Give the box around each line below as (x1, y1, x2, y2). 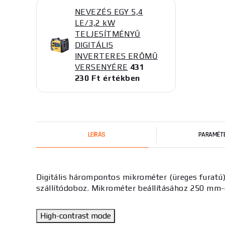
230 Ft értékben (75, 73, 140, 83)
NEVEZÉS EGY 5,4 (75, 7, 143, 17)
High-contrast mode (40, 211, 111, 220)
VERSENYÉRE (75, 62, 128, 72)
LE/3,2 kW (75, 18, 115, 28)
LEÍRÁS (87, 130, 105, 139)
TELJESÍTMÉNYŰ (75, 29, 141, 39)
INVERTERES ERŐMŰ (75, 51, 158, 61)
